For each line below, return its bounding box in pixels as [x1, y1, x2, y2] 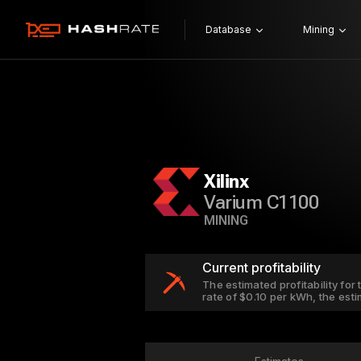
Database [205, 23, 251, 35]
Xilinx [204, 170, 249, 193]
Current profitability [202, 259, 321, 276]
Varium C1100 [204, 191, 319, 214]
